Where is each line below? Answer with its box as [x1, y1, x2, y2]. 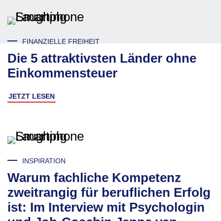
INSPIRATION [22, 157, 66, 165]
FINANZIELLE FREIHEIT [22, 37, 100, 45]
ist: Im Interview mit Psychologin [7, 200, 205, 215]
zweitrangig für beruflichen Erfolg [7, 185, 211, 200]
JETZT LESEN [8, 92, 55, 100]
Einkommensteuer [7, 66, 117, 80]
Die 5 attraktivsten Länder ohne [7, 51, 196, 66]
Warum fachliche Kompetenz [7, 170, 181, 185]
